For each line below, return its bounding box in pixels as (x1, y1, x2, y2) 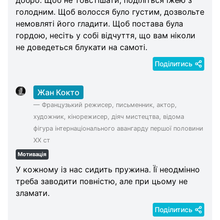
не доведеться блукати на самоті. (16, 42, 147, 52)
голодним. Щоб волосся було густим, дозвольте (16, 6, 204, 17)
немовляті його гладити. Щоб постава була (16, 18, 183, 28)
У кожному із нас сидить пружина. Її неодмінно (16, 165, 200, 175)
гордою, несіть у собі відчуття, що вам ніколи (16, 30, 195, 40)
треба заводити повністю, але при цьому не (16, 176, 188, 187)
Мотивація (18, 151, 47, 158)
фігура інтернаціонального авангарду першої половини (33, 124, 203, 132)
